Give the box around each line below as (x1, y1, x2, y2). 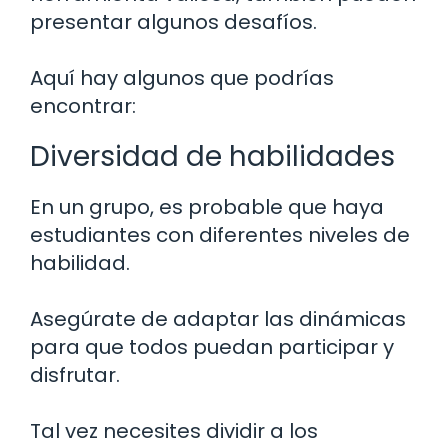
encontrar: (30, 92, 136, 121)
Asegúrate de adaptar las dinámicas (30, 305, 406, 334)
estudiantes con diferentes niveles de (30, 221, 410, 250)
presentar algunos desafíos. (30, 8, 317, 37)
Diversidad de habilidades (30, 137, 395, 177)
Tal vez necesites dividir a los (30, 417, 318, 446)
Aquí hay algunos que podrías (30, 64, 334, 93)
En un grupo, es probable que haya (30, 193, 384, 222)
